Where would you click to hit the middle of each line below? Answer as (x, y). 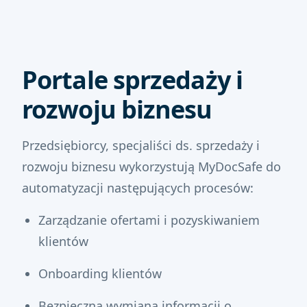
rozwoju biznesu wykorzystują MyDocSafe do (151, 167)
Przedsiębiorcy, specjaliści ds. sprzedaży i (141, 145)
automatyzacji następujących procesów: (138, 188)
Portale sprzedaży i (132, 80)
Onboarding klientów (100, 273)
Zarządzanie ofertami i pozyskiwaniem (149, 220)
